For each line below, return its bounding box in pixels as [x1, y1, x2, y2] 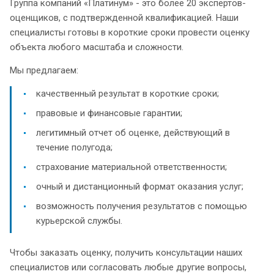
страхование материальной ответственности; [36, 161, 227, 172]
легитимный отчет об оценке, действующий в [36, 127, 230, 138]
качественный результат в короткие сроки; [36, 87, 219, 99]
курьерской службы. [36, 215, 122, 226]
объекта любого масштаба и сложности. [10, 41, 183, 53]
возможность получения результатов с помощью [36, 200, 247, 212]
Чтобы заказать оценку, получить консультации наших [10, 246, 242, 258]
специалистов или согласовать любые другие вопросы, [10, 261, 246, 273]
